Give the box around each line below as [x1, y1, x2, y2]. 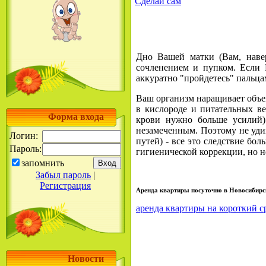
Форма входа [48, 112, 104, 122]
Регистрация [40, 180, 91, 191]
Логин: [9, 131, 38, 141]
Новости [68, 254, 104, 264]
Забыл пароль [36, 170, 91, 180]
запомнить [21, 158, 64, 168]
